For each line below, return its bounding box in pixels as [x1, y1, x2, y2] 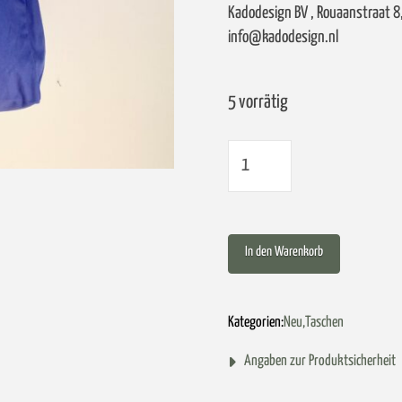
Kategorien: [228, 315, 284, 331]
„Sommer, [227, 181, 284, 200]
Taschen [305, 315, 344, 331]
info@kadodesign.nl [228, 29, 338, 47]
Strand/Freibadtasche [227, 146, 357, 165]
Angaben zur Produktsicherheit [243, 354, 396, 370]
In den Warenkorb [245, 245, 323, 259]
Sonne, [227, 216, 267, 235]
